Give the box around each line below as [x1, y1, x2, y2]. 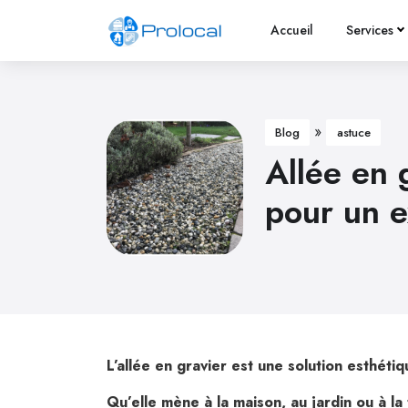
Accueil [270, 21, 313, 39]
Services [346, 21, 393, 39]
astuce [336, 123, 371, 141]
